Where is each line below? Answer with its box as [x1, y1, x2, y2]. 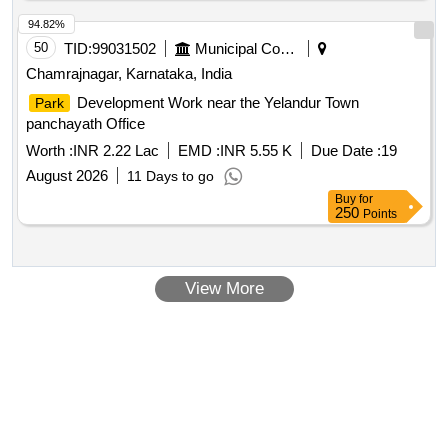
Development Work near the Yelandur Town [73, 94, 359, 112]
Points [363, 207, 397, 222]
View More [184, 279, 264, 299]
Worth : [26, 142, 73, 160]
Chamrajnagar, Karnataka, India [26, 65, 232, 83]
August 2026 [26, 167, 108, 185]
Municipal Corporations [280, 40, 295, 58]
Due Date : [311, 142, 381, 160]
